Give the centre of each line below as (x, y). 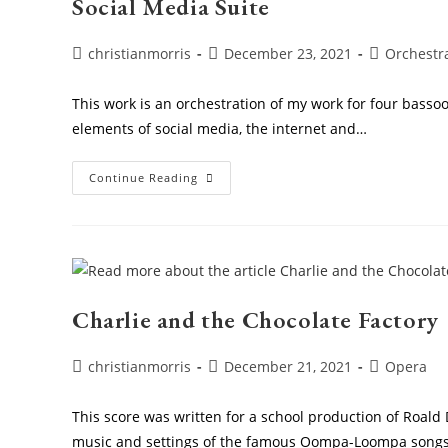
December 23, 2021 (288, 53)
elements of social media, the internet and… (219, 128)
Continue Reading (143, 177)
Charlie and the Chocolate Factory (255, 319)
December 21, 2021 (288, 366)
